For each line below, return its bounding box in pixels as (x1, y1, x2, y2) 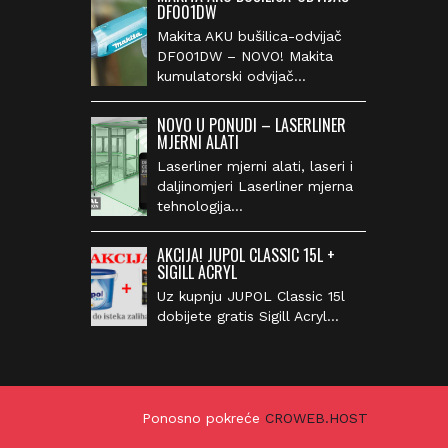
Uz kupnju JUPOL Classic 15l (145, 287, 334, 304)
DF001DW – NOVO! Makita (145, 47, 322, 64)
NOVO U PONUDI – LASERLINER (145, 112, 335, 137)
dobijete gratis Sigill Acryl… (145, 307, 328, 324)
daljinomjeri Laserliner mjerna (145, 177, 342, 194)
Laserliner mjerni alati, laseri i (145, 157, 342, 174)
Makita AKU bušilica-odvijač (145, 27, 331, 44)
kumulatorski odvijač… (145, 67, 295, 84)
